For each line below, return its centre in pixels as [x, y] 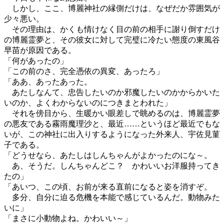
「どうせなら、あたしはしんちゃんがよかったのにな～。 [108, 155]
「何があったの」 [36, 61]
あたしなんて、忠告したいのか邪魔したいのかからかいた [112, 92]
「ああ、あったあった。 [48, 82]
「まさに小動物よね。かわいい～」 [68, 218]
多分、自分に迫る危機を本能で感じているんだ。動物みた [112, 197]
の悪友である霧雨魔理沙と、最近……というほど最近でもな [112, 124]
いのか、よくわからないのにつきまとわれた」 [88, 103]
